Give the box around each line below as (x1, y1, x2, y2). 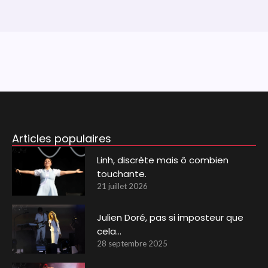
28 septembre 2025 (97, 239, 168, 249)
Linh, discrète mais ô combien (97, 153, 229, 166)
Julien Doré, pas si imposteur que (97, 211, 244, 224)
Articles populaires (11, 130, 111, 146)
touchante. (97, 167, 147, 180)
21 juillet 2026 (97, 181, 148, 191)
